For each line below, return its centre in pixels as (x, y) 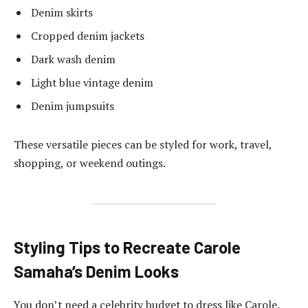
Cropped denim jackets (88, 36)
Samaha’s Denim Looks (96, 272)
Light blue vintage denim (92, 83)
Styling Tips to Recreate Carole (127, 247)
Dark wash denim (73, 59)
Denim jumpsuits (73, 106)
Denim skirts (62, 13)
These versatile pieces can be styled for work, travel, (143, 144)
